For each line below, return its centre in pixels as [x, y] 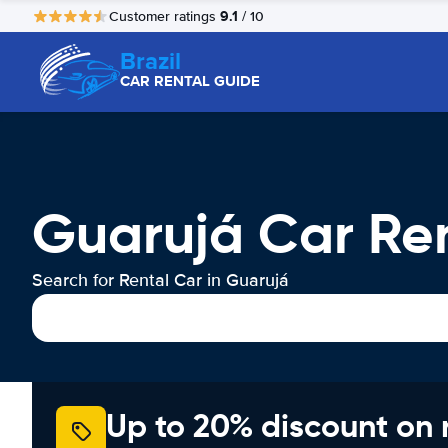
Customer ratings [164, 16]
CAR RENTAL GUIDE [190, 81]
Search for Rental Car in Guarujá [160, 280]
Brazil [150, 60]
